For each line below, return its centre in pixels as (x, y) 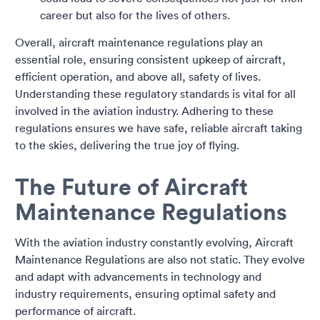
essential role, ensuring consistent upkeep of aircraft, (150, 60)
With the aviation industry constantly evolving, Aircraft (154, 242)
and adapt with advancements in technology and (138, 277)
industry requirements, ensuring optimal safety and (145, 294)
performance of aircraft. (75, 311)
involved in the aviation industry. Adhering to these (144, 111)
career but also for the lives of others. (135, 15)
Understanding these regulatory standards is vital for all (155, 94)
